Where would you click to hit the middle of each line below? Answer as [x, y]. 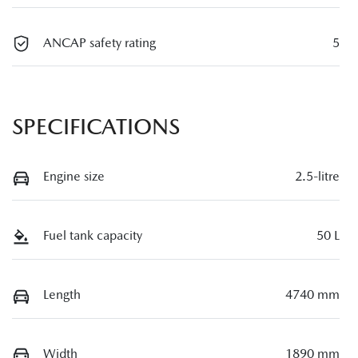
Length [62, 294]
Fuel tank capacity [93, 236]
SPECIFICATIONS [96, 127]
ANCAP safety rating [99, 42]
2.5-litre [317, 177]
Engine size [74, 177]
